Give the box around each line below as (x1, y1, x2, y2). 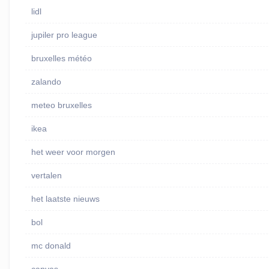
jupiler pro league (31, 30, 97, 40)
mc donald (31, 241, 71, 251)
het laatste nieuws (31, 194, 100, 204)
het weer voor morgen (31, 147, 115, 157)
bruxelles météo (31, 53, 92, 64)
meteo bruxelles (31, 100, 92, 110)
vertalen (31, 171, 62, 181)
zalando (31, 77, 61, 87)
